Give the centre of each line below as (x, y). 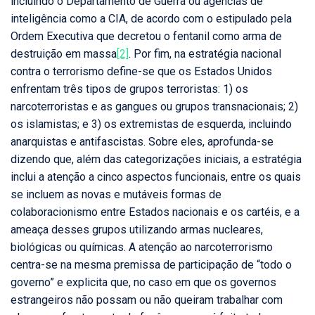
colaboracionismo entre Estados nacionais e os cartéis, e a (155, 212)
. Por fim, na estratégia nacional (205, 54)
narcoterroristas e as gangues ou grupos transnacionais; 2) (154, 107)
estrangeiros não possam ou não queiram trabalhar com (147, 300)
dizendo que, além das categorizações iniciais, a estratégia (156, 160)
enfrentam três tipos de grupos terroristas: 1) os (129, 89)
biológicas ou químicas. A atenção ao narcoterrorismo (142, 247)
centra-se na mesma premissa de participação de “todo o (151, 265)
